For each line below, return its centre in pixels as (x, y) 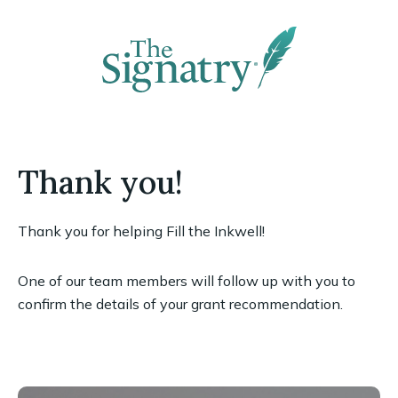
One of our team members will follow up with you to (187, 281)
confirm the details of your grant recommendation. (180, 304)
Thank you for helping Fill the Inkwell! (141, 231)
